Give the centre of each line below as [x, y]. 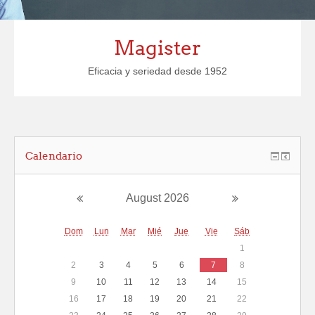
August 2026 [157, 198]
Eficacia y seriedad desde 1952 [157, 71]
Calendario [54, 155]
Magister [157, 47]
